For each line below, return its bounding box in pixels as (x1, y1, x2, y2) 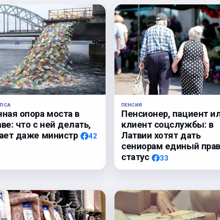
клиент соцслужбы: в (121, 119, 214, 130)
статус (121, 152, 149, 163)
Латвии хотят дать (121, 130, 201, 141)
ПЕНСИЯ (121, 102, 142, 108)
